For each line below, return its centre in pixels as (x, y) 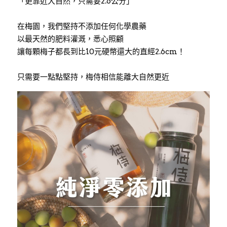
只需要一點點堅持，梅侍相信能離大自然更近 (93, 77)
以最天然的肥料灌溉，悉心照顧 (70, 39)
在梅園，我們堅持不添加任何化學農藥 (82, 26)
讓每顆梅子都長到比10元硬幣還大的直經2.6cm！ (101, 52)
